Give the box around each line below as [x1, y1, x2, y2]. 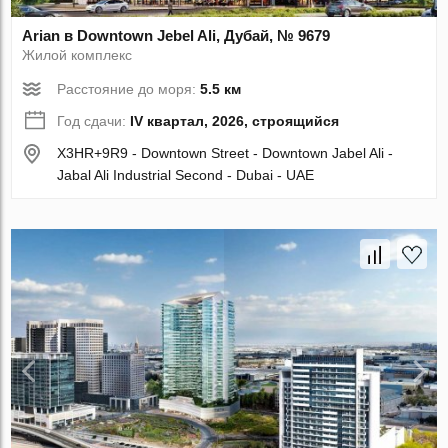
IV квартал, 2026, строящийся [130, 112, 340, 129]
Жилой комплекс [22, 46, 133, 63]
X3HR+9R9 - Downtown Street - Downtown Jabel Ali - [57, 144, 394, 161]
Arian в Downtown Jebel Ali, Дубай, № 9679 [22, 26, 331, 44]
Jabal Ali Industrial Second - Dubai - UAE [57, 166, 315, 183]
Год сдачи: [57, 112, 131, 129]
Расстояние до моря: [57, 80, 201, 97]
